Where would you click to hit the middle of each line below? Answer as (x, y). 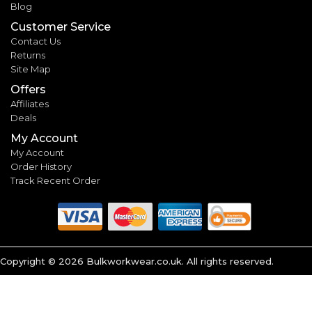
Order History (41, 166)
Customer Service (61, 26)
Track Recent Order (55, 180)
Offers (28, 89)
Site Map (31, 69)
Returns (28, 55)
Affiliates (30, 103)
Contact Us (36, 41)
